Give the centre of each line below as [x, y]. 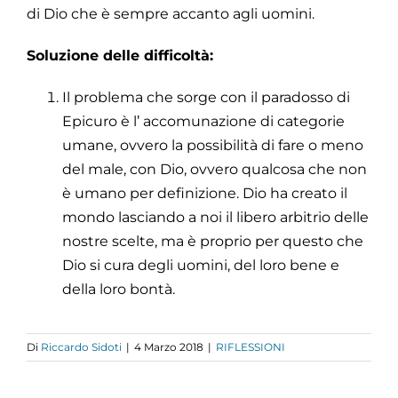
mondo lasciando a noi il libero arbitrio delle [215, 217]
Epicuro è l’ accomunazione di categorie [203, 121]
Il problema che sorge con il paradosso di [206, 97]
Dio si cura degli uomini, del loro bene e [201, 265]
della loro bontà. [119, 289]
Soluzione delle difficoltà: [120, 55]
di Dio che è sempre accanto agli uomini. [171, 13]
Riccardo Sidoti [81, 346]
